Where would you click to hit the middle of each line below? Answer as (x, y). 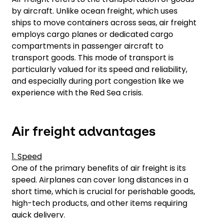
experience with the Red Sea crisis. (78, 93)
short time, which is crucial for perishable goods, (103, 191)
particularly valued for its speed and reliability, (100, 69)
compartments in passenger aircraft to (88, 46)
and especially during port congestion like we (98, 81)
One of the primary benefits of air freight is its (99, 168)
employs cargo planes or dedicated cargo (92, 34)
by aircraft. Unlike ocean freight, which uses (95, 11)
